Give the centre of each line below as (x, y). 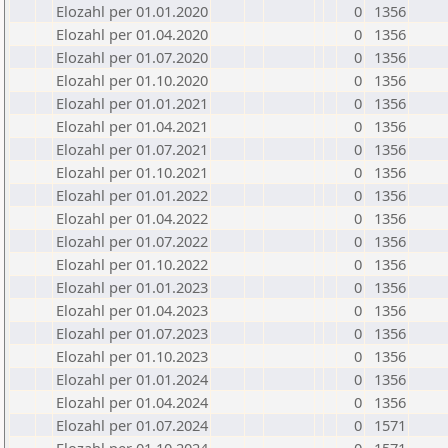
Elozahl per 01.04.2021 (132, 126)
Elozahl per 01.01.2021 (132, 103)
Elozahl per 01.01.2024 (132, 379)
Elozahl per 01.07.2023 (132, 333)
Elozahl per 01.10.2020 (132, 80)
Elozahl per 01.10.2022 (132, 264)
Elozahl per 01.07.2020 (132, 57)
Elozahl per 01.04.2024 (132, 402)
